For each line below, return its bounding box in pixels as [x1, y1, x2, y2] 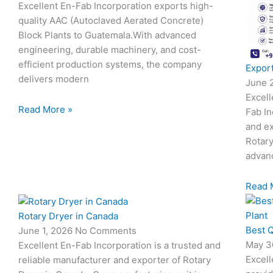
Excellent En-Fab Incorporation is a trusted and [18, 239, 221, 252]
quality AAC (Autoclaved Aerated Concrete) [18, 14, 204, 26]
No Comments [75, 225, 136, 237]
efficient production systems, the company [18, 58, 202, 70]
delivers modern [18, 73, 89, 85]
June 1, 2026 [18, 225, 75, 237]
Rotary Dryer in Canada [18, 210, 118, 222]
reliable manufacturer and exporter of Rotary [18, 254, 211, 266]
